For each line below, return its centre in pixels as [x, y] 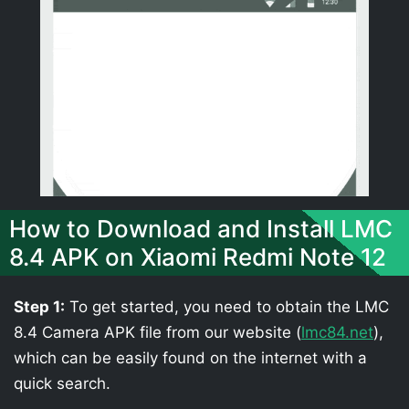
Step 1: [39, 307]
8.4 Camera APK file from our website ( [157, 332]
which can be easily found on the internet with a [190, 358]
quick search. [62, 383]
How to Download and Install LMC [201, 229]
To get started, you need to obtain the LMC [227, 307]
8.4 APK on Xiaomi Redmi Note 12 [198, 257]
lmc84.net [337, 332]
